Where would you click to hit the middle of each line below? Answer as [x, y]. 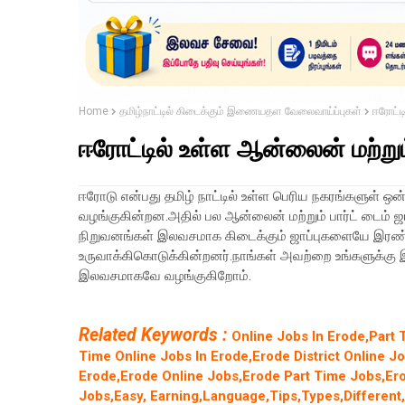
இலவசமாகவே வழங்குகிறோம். [165, 276]
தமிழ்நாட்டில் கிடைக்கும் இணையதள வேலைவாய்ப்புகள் [240, 112]
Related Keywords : [155, 335]
